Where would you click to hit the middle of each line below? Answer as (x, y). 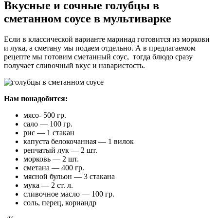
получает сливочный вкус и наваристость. (74, 65)
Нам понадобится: (36, 98)
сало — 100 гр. (48, 124)
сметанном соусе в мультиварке (88, 18)
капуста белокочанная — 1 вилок (79, 141)
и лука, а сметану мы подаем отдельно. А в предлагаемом (100, 48)
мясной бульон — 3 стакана (69, 176)
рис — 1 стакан (49, 132)
